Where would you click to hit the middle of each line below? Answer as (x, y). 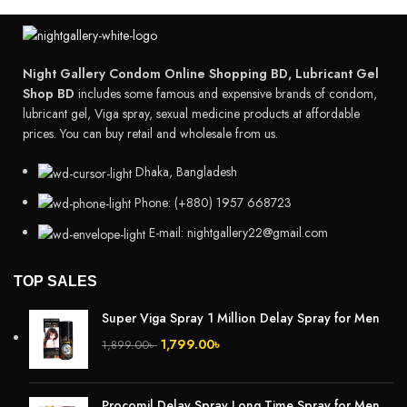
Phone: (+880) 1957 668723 (213, 202)
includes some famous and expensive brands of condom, (226, 93)
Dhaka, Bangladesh (186, 171)
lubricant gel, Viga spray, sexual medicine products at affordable (191, 113)
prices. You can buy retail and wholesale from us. (150, 133)
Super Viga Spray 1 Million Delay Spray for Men (241, 318)
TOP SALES (55, 282)
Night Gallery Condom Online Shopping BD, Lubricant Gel (201, 73)
